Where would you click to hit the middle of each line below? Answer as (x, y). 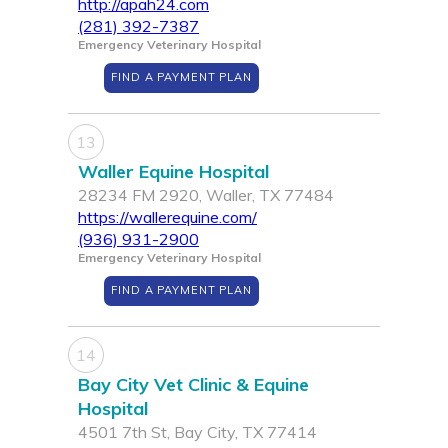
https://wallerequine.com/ (167, 217)
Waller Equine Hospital (173, 172)
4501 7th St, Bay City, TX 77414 (197, 432)
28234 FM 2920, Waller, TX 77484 (206, 195)
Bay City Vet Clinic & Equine (193, 385)
